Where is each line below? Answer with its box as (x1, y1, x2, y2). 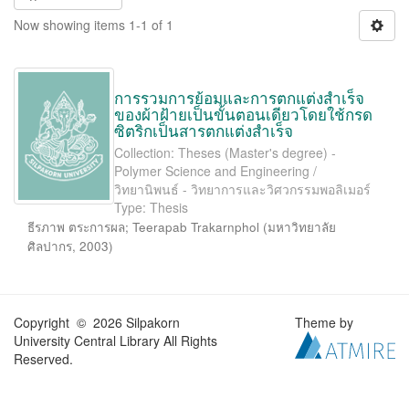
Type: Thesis (113, 198, 188, 216)
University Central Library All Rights (14, 331, 217, 350)
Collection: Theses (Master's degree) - (113, 143, 336, 162)
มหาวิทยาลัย (267, 218, 336, 236)
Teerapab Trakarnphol (132, 218, 259, 236)
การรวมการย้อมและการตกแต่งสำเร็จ (113, 86, 364, 109)
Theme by (295, 313, 358, 331)
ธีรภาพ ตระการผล (27, 218, 125, 236)
